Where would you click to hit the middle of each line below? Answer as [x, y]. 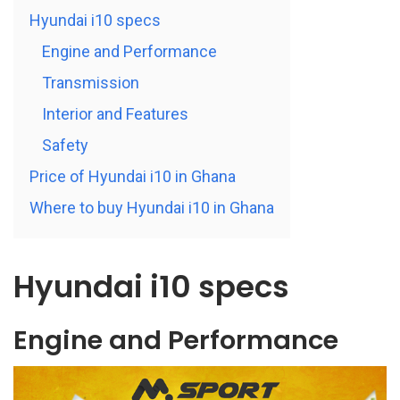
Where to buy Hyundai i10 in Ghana [152, 208]
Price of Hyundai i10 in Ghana [133, 177]
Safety [65, 146]
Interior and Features [115, 114]
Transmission [91, 83]
